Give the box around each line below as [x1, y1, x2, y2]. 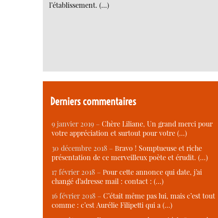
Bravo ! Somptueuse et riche [115, 143, 202, 153]
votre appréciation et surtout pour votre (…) [52, 128, 187, 138]
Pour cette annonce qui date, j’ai [103, 167, 202, 177]
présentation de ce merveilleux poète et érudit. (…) [52, 152, 208, 162]
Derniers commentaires [50, 94, 137, 108]
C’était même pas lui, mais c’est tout [103, 191, 215, 201]
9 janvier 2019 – [52, 119, 102, 129]
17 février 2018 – [52, 167, 103, 177]
